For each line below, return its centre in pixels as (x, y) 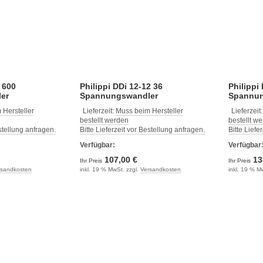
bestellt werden (104, 120)
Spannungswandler (119, 95)
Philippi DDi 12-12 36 (121, 86)
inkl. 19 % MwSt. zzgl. (110, 169)
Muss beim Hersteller (149, 111)
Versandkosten (160, 169)
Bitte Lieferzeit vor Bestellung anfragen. (142, 129)
